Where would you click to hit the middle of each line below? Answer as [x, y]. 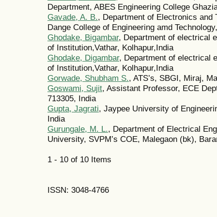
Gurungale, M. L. [78, 129]
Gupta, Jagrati [73, 109]
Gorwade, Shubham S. [88, 78]
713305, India [72, 99]
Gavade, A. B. [73, 17]
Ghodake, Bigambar [83, 38]
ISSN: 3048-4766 [78, 190]
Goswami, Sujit [75, 88]
